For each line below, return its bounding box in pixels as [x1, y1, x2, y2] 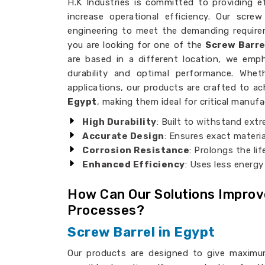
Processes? [67, 202, 144, 218]
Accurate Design [82, 131, 164, 141]
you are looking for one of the [67, 40, 206, 50]
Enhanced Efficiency [82, 159, 185, 170]
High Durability [82, 117, 157, 127]
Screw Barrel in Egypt [67, 224, 215, 240]
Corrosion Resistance [82, 145, 189, 156]
